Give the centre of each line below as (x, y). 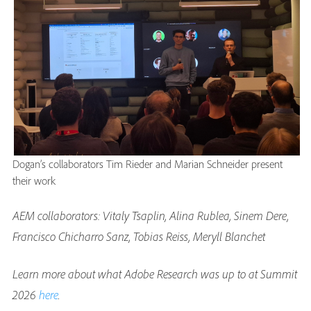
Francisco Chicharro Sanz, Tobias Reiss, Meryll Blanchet (139, 236)
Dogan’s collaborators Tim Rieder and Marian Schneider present (148, 163)
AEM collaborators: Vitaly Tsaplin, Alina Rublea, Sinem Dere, (151, 215)
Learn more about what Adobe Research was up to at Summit (155, 274)
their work (34, 180)
